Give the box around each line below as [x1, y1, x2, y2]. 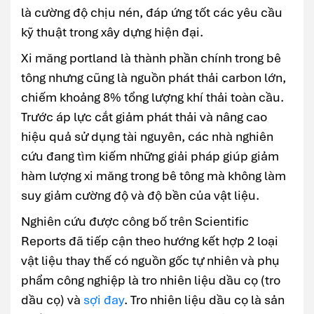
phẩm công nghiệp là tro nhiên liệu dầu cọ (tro [21, 272, 280, 289]
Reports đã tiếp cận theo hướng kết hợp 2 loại [21, 233, 278, 250]
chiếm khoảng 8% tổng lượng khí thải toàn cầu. [21, 89, 284, 106]
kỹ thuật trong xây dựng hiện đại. [21, 24, 203, 41]
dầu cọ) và [21, 292, 83, 308]
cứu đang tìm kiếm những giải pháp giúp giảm [21, 148, 279, 165]
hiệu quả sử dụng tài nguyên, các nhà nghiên [21, 128, 273, 145]
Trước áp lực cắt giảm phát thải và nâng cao [21, 109, 267, 125]
